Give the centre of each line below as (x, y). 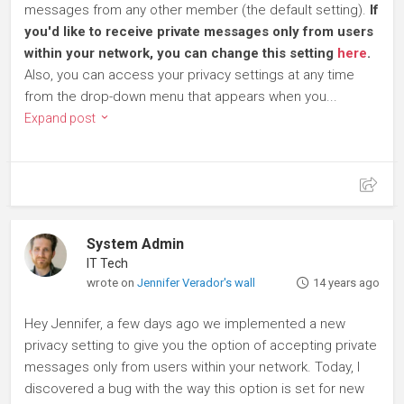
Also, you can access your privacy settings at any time (189, 75)
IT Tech (108, 264)
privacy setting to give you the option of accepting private (201, 346)
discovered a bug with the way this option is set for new (194, 389)
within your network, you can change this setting (181, 54)
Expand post (61, 119)
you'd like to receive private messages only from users (199, 32)
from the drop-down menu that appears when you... (181, 97)
